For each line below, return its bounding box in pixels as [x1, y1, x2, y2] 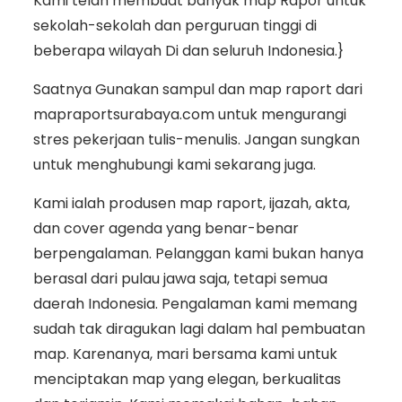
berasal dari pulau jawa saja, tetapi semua [32, 268, 328, 290]
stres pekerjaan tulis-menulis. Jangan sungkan [32, 129, 360, 151]
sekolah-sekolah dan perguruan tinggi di [32, 15, 317, 37]
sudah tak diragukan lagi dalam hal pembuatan [32, 319, 365, 340]
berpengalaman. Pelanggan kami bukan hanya [32, 243, 363, 265]
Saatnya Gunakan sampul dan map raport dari [32, 79, 363, 100]
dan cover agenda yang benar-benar [32, 218, 299, 240]
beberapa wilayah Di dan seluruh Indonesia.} [32, 40, 344, 62]
